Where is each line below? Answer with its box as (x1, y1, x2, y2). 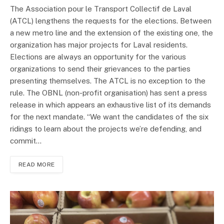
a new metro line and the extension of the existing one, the (10, 28, 213, 37)
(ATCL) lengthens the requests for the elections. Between (10, 16, 211, 25)
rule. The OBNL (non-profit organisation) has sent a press (10, 88, 207, 97)
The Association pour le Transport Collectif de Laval (10, 4, 191, 13)
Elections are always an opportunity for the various (10, 52, 186, 61)
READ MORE (18, 160, 55, 168)
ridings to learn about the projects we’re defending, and (10, 124, 201, 133)
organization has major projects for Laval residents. (10, 40, 187, 49)
